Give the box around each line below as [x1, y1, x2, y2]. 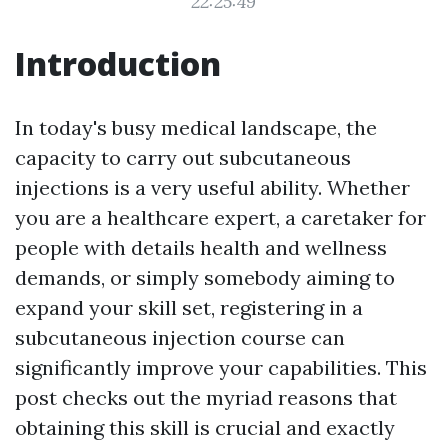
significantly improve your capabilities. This [15, 355, 427, 380]
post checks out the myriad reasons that [15, 385, 397, 410]
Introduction [15, 42, 221, 85]
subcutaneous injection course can [15, 325, 345, 350]
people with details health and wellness [15, 235, 387, 260]
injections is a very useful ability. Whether [15, 175, 410, 200]
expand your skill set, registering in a [15, 295, 363, 320]
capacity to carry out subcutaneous [15, 145, 351, 170]
